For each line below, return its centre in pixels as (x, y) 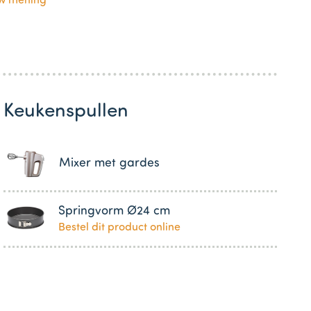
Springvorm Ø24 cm (115, 211)
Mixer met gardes (109, 163)
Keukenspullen (66, 111)
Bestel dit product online (120, 227)
